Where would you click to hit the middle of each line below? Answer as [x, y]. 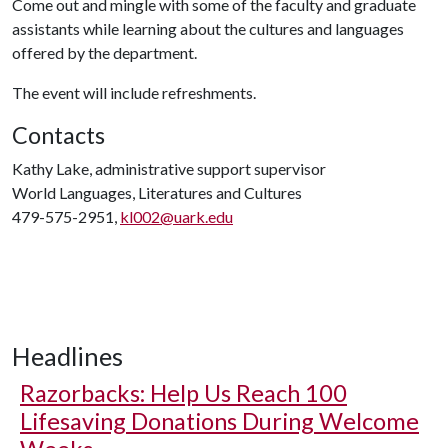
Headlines [67, 356]
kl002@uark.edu [176, 216]
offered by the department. [104, 52]
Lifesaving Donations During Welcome [219, 421]
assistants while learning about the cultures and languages [208, 28]
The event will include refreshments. [134, 92]
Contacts [58, 135]
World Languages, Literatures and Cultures [157, 192]
